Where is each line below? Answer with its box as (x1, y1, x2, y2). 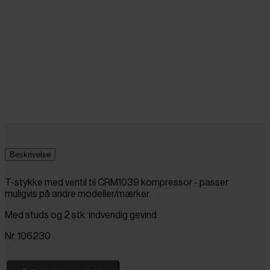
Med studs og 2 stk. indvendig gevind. (5, 210, 159, 220)
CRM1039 (98, 177, 139, 187)
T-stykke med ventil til (5, 177, 98, 187)
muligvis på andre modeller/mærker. (5, 189, 151, 199)
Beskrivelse (10, 149, 51, 159)
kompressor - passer (139, 177, 228, 187)
